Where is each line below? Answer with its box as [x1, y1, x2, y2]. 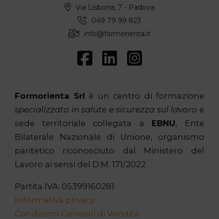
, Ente [175, 118, 205, 129]
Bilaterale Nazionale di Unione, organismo [15, 132, 204, 142]
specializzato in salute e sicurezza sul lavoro [15, 105, 197, 115]
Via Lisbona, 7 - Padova [76, 2, 154, 12]
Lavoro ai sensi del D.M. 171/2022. [15, 159, 147, 170]
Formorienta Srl [15, 91, 85, 101]
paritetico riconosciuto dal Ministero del [15, 146, 204, 156]
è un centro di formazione [85, 91, 205, 101]
